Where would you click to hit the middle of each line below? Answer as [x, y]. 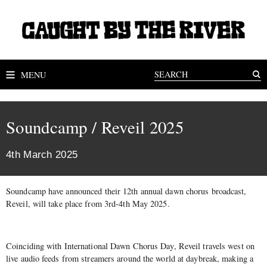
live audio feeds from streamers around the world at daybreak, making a [130, 258]
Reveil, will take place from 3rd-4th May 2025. [88, 203]
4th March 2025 [42, 155]
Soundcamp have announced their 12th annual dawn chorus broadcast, [126, 191]
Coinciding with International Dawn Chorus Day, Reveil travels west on [130, 246]
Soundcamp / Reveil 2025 [95, 127]
